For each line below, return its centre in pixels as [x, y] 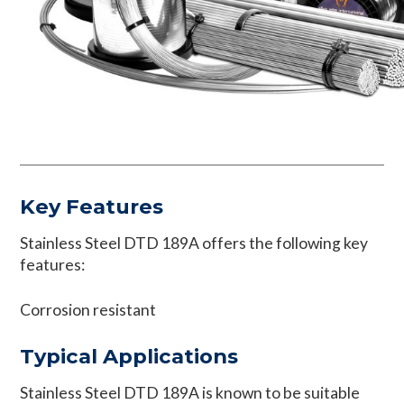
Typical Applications [129, 357]
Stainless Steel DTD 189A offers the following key [194, 243]
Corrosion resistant [88, 309]
